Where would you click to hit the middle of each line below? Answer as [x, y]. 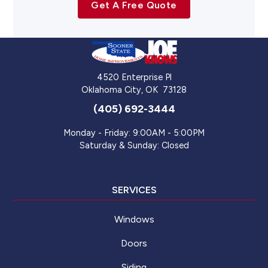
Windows [134, 219]
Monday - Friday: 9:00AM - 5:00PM [134, 133]
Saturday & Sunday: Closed [134, 145]
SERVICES [134, 190]
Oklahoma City [111, 90]
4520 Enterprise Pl [134, 77]
